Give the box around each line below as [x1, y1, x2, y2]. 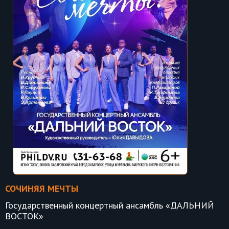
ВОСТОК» [5, 210, 43, 222]
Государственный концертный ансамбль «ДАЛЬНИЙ [5, 199, 214, 212]
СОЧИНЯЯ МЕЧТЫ [5, 182, 78, 195]
